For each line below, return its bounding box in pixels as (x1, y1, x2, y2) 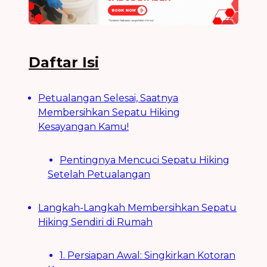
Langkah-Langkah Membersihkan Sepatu (38, 202, 237, 214)
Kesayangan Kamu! (38, 121, 129, 133)
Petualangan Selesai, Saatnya (38, 92, 178, 104)
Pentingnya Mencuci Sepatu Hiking (60, 154, 229, 166)
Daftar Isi (29, 54, 99, 72)
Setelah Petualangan (48, 169, 150, 181)
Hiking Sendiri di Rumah (38, 216, 153, 228)
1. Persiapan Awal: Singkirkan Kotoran (60, 250, 235, 262)
